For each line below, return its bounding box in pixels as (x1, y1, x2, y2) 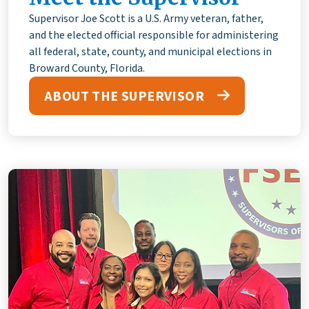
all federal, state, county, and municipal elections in (29, 44, 272, 60)
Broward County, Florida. (29, 61, 145, 77)
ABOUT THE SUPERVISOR (44, 86, 208, 106)
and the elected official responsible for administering (29, 28, 279, 43)
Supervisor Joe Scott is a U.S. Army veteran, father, (29, 11, 263, 27)
